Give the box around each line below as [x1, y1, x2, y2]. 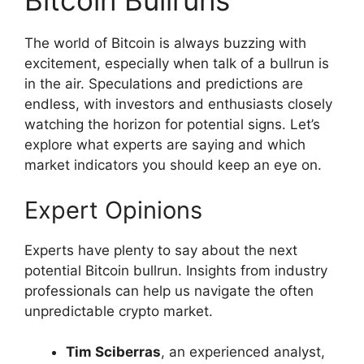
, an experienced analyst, [161, 344, 325, 361]
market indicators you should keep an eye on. [24, 157, 322, 174]
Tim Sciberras [66, 344, 161, 361]
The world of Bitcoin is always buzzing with [24, 35, 306, 52]
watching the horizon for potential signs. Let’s [24, 116, 320, 133]
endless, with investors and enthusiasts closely [24, 96, 332, 113]
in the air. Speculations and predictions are [24, 76, 303, 93]
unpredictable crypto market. [24, 302, 213, 319]
